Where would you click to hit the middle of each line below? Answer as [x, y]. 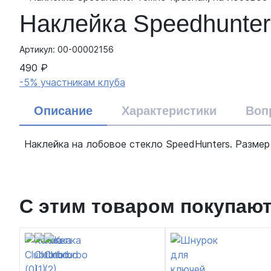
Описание [63, 110]
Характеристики [169, 110]
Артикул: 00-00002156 [67, 49]
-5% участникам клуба [72, 82]
